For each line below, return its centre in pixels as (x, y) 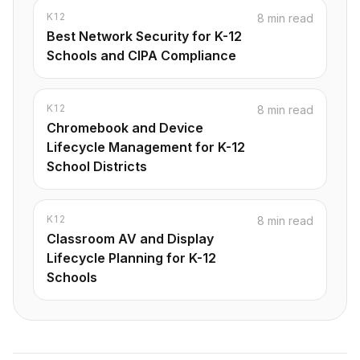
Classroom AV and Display (130, 238)
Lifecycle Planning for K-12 (131, 258)
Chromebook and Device (125, 127)
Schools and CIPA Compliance (141, 55)
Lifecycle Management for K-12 (146, 147)
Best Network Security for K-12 (144, 36)
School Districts (97, 166)
